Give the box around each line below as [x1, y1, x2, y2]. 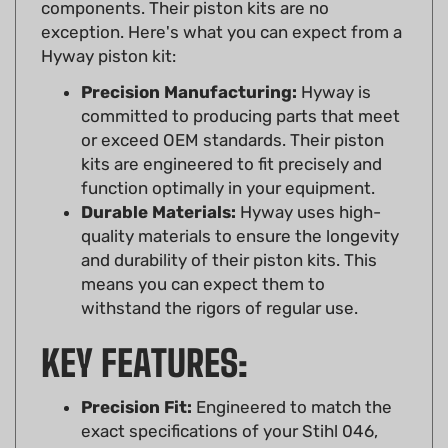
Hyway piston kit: [41, 16, 176, 37]
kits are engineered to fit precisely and [81, 124, 382, 145]
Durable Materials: [81, 172, 236, 193]
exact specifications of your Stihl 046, [81, 391, 378, 412]
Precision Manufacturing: [81, 52, 297, 73]
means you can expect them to [81, 244, 325, 265]
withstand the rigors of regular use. [81, 268, 358, 289]
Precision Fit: [81, 367, 192, 388]
